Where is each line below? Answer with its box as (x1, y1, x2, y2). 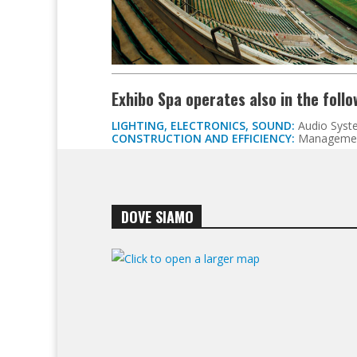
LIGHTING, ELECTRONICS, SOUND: (112, 117, 295, 133)
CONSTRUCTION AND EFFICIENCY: (112, 130, 295, 146)
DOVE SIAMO (121, 206, 194, 227)
